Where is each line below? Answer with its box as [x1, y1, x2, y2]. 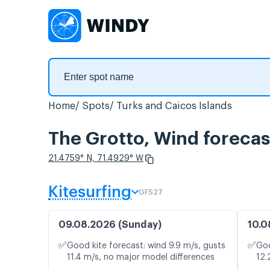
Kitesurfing [48, 184, 131, 201]
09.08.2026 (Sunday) [58, 220, 162, 230]
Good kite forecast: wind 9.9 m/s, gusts [67, 242, 225, 251]
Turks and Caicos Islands [116, 101, 232, 111]
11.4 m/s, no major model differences [67, 253, 215, 262]
